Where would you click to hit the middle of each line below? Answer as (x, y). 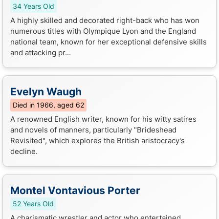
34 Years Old (33, 6)
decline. (24, 151)
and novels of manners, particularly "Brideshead (93, 130)
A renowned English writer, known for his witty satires (103, 119)
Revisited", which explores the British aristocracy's (98, 140)
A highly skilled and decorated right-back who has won (105, 20)
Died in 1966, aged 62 (48, 105)
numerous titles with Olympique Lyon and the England (103, 31)
